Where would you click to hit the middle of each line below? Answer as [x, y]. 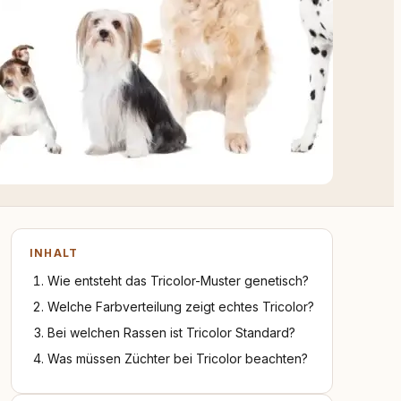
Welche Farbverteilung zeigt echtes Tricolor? [181, 307]
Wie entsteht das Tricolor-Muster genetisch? [178, 281]
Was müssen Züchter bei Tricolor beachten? [178, 358]
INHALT [54, 253]
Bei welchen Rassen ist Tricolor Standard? [171, 333]
